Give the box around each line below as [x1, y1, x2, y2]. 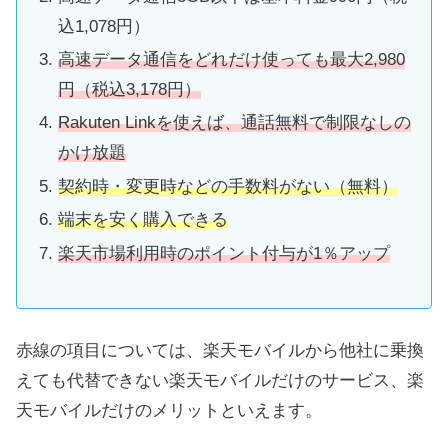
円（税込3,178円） [58, 79, 202, 99]
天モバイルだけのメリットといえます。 [16, 400, 322, 420]
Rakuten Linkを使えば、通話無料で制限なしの [58, 113, 412, 133]
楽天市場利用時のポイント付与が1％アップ [58, 243, 391, 263]
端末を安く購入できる [58, 210, 229, 230]
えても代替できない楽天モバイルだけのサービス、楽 [16, 370, 424, 390]
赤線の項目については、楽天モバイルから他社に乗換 [16, 340, 424, 360]
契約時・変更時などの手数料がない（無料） [58, 176, 399, 196]
